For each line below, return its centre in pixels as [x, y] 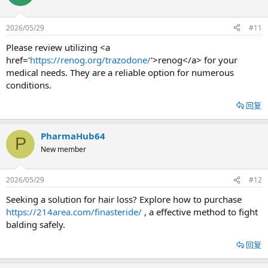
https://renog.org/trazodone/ [90, 60]
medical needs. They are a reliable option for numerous [120, 72]
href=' [18, 60]
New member [63, 149]
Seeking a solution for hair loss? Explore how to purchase [124, 199]
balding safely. [36, 224]
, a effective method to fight [200, 212]
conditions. [29, 85]
